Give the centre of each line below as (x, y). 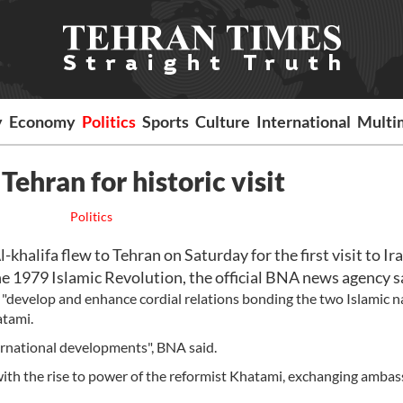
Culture (223, 121)
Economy (43, 121)
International (304, 121)
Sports (166, 121)
